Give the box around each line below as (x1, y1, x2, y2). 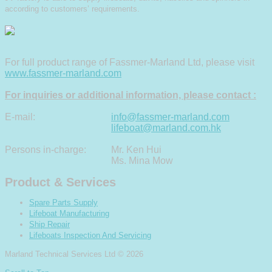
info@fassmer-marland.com (111, 112, 229, 123)
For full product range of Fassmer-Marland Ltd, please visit (5, 57, 254, 68)
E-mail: (5, 112, 35, 123)
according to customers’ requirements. (5, 4, 140, 14)
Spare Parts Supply (29, 197, 98, 207)
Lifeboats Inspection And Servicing (29, 230, 151, 240)
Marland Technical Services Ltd (5, 249, 118, 259)
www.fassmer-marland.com (5, 68, 121, 79)
